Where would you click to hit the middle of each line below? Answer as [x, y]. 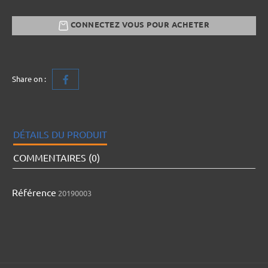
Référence [34, 192]
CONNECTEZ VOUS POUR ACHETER [139, 25]
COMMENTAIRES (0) [57, 158]
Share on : [29, 79]
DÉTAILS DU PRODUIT [60, 134]
